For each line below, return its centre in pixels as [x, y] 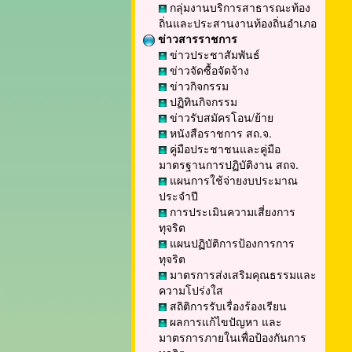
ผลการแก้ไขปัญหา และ [224, 321]
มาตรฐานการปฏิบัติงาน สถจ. [229, 164]
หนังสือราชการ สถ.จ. [219, 133]
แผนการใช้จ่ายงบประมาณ [232, 180]
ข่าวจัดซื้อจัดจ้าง [208, 70]
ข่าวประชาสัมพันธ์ [213, 54]
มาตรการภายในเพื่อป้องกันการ [233, 337]
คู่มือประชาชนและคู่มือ [224, 148]
